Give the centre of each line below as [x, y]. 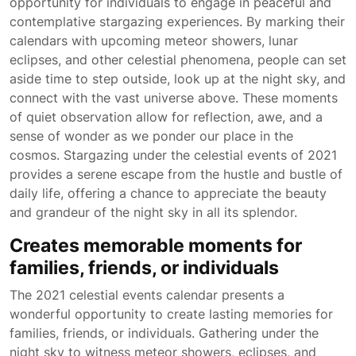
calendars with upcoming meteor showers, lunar [154, 41]
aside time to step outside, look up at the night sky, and [178, 79]
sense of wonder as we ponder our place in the [151, 136]
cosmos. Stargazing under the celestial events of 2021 [173, 155]
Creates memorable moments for [156, 245]
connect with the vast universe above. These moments [174, 98]
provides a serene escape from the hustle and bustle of [176, 174]
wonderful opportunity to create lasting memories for [171, 314]
